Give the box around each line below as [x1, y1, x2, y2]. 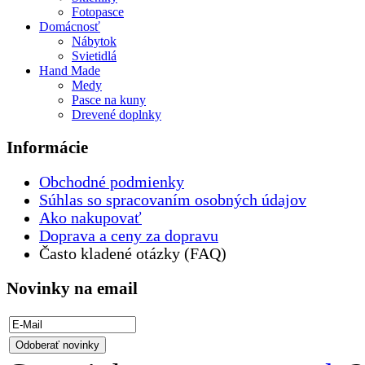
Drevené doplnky [72, 108, 161, 122]
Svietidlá [72, 49, 117, 64]
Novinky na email [7, 278, 138, 298]
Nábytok [72, 34, 117, 49]
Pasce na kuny [72, 93, 146, 108]
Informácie [7, 138, 88, 158]
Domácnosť [39, 20, 100, 34]
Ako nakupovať [39, 209, 142, 226]
